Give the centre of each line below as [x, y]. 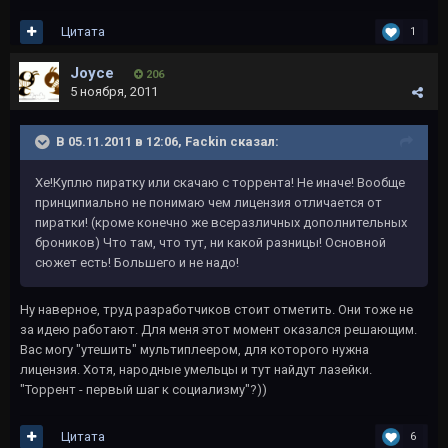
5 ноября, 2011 [114, 91]
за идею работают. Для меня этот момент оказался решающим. [218, 329]
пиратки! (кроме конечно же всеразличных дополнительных [221, 222]
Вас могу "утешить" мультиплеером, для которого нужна [194, 349]
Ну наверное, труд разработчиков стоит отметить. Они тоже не [216, 309]
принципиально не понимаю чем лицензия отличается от [208, 202]
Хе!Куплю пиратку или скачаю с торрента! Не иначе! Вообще [220, 182]
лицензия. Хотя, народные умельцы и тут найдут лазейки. [196, 369]
